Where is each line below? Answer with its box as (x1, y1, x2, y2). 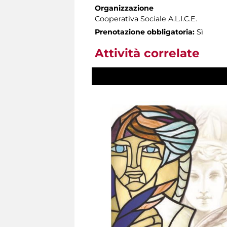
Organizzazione (95, 3, 154, 13)
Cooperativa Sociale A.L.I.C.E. (95, 14, 197, 23)
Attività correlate (95, 46, 200, 60)
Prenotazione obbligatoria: (95, 27, 195, 36)
